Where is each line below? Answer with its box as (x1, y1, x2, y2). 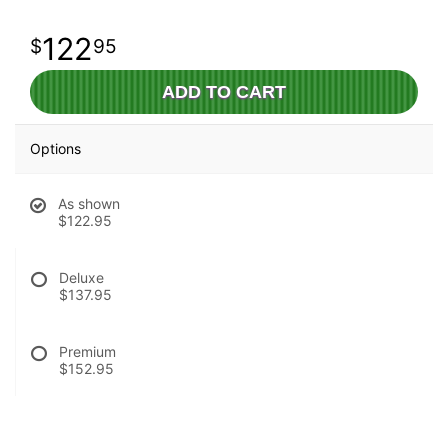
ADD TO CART (162, 82, 286, 102)
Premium (59, 343, 116, 360)
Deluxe (59, 269, 104, 286)
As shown (58, 195, 120, 212)
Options (30, 140, 81, 157)
